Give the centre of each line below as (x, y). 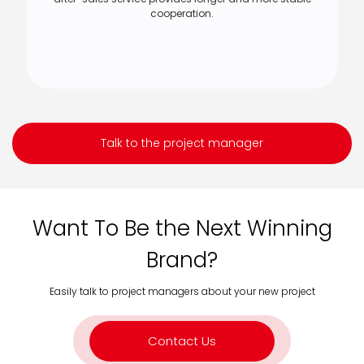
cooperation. (182, 14)
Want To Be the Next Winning (182, 229)
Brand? (182, 260)
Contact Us (182, 341)
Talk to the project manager (182, 143)
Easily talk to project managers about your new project (182, 292)
